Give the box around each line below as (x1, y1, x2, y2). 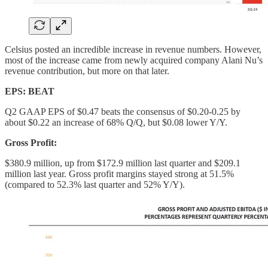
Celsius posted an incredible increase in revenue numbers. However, (5, 44, 261, 55)
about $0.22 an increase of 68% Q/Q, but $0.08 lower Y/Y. (5, 117, 227, 128)
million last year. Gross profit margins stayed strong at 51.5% (5, 169, 234, 179)
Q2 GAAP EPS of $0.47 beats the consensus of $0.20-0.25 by (5, 106, 240, 117)
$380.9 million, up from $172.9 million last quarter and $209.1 (5, 158, 240, 169)
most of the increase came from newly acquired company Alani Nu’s (5, 55, 263, 66)
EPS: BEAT (5, 86, 54, 97)
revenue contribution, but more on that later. (5, 66, 169, 77)
